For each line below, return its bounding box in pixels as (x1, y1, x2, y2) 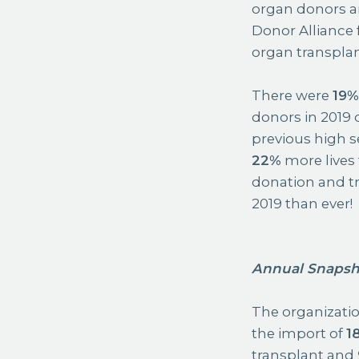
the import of (252, 325, 347, 341)
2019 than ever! (252, 195, 353, 212)
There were (252, 87, 333, 103)
